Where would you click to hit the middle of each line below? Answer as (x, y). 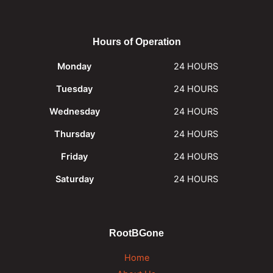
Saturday (74, 179)
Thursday (74, 134)
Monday (74, 67)
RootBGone (136, 233)
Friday (74, 157)
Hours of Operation (136, 41)
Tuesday (74, 89)
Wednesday (74, 112)
